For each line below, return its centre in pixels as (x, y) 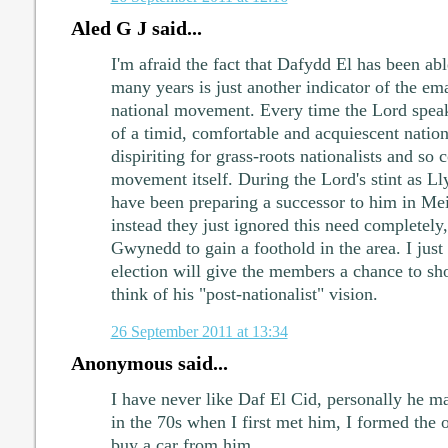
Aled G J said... (136, 28)
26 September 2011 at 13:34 (199, 332)
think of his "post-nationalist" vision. (244, 294)
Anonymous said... (149, 363)
